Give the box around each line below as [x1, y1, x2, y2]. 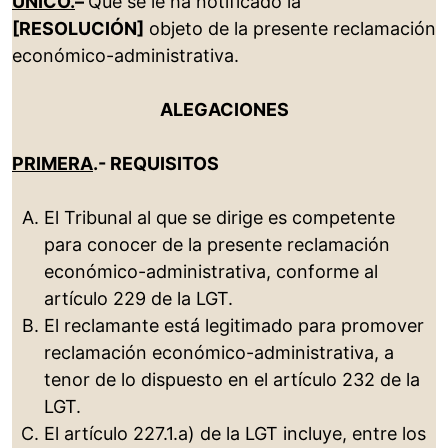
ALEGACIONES [159, 99, 289, 121]
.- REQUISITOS [93, 153, 219, 175]
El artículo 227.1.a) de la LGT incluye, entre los [44, 423, 426, 445]
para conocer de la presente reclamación [44, 234, 390, 256]
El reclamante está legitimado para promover [44, 315, 424, 337]
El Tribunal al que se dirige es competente [44, 207, 395, 229]
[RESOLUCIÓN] [12, 18, 144, 40]
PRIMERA [12, 153, 93, 175]
